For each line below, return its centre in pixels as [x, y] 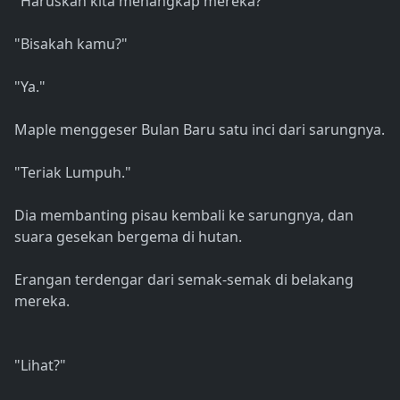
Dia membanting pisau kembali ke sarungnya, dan [184, 216]
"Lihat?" [40, 366]
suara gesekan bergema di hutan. [128, 237]
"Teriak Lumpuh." [73, 173]
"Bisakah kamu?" [71, 44]
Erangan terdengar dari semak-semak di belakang [184, 280]
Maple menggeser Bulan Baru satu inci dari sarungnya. [200, 130]
